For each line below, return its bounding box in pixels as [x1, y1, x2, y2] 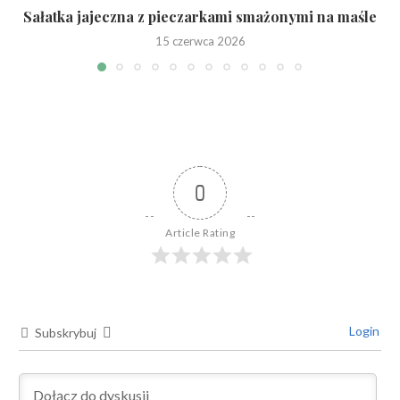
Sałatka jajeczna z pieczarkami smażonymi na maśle [23, 7, 377, 26]
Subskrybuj [35, 325, 96, 340]
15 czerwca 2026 [154, 34, 246, 48]
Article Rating [165, 226, 235, 239]
